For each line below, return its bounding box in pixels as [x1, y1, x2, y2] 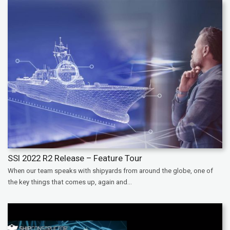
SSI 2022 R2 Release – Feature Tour [8, 152, 142, 163]
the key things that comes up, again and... [8, 178, 132, 186]
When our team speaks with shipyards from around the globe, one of [8, 166, 213, 175]
